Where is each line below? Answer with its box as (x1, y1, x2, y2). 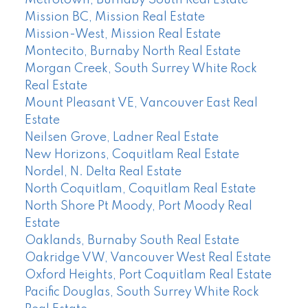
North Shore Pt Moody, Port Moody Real (24, 199, 252, 212)
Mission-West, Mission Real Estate (24, 27, 221, 41)
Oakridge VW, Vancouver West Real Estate (24, 251, 271, 264)
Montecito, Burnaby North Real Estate (24, 45, 241, 58)
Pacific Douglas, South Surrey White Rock (24, 285, 259, 298)
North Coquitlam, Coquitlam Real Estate (24, 182, 256, 195)
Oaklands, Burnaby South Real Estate (24, 234, 239, 247)
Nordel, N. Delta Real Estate (24, 165, 181, 178)
